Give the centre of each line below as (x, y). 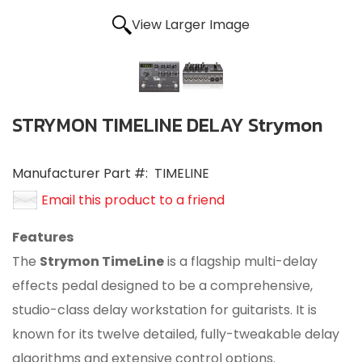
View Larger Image (191, 24)
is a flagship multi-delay (241, 261)
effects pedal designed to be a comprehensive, (162, 285)
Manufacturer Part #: (80, 173)
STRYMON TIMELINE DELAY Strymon (168, 124)
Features (43, 237)
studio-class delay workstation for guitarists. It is (164, 309)
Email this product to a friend (133, 200)
